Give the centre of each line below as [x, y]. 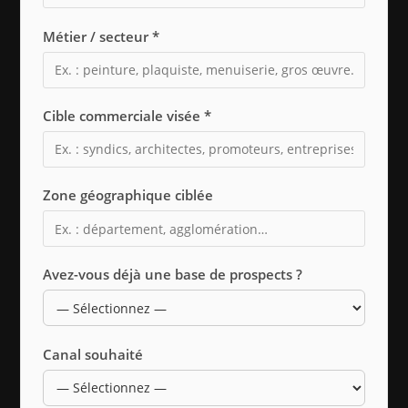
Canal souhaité [93, 354]
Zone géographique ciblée [128, 195]
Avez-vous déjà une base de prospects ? [173, 275]
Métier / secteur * [101, 36]
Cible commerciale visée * [127, 115]
